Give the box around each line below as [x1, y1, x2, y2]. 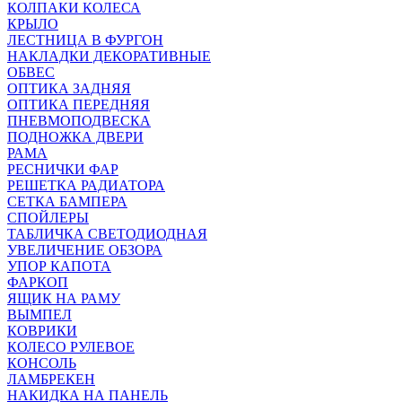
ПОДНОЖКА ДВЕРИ [7, 129, 144, 144]
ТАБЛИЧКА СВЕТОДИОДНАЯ [7, 226, 207, 241]
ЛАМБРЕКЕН [7, 371, 95, 387]
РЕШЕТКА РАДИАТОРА [7, 178, 165, 193]
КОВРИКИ [7, 323, 77, 338]
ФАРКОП [7, 275, 68, 290]
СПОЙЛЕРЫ [7, 210, 89, 225]
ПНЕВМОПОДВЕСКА [7, 113, 151, 128]
